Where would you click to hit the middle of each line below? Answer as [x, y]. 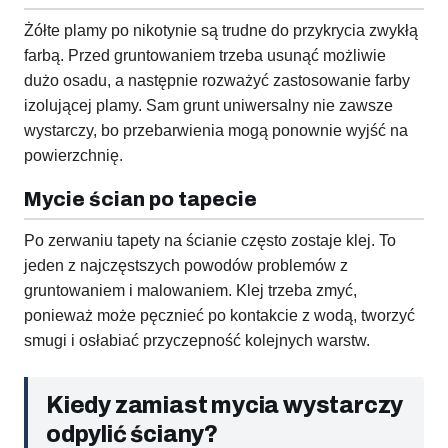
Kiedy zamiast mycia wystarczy [225, 406]
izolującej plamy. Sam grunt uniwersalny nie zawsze [208, 106]
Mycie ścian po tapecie [140, 199]
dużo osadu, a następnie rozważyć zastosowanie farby [217, 81]
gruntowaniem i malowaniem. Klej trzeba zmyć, [190, 291]
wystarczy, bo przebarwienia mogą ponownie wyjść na [216, 131]
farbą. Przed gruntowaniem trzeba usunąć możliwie [205, 56]
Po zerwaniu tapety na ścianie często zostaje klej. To [210, 241]
